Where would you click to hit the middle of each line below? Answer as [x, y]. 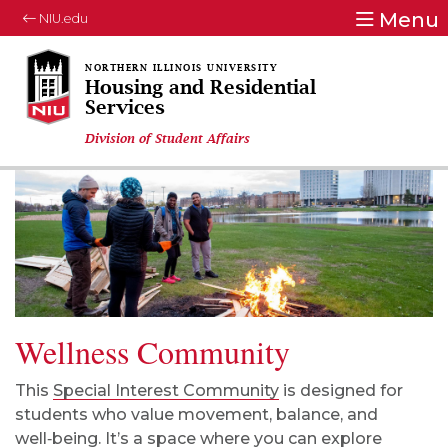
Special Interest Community [166, 390]
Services [125, 108]
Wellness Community [152, 351]
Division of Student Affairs [167, 139]
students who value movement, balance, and [196, 414]
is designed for [341, 390]
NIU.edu [62, 18]
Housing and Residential [200, 88]
